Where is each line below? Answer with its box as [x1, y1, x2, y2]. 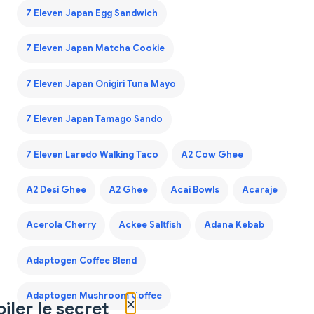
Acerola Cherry [25, 219, 96, 231]
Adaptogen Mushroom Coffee [25, 290, 162, 302]
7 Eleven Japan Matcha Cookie [25, 43, 165, 55]
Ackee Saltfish [118, 219, 182, 231]
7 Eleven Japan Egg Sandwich [25, 8, 158, 20]
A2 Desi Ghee [25, 184, 86, 196]
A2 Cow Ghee [180, 149, 243, 161]
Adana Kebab [203, 219, 264, 231]
